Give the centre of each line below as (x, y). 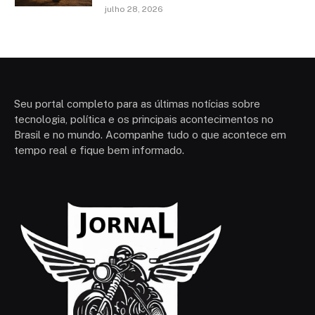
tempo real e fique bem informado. (99, 150)
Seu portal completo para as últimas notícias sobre (137, 103)
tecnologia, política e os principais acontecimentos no (144, 119)
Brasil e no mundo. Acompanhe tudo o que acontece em (150, 134)
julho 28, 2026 (134, 9)
